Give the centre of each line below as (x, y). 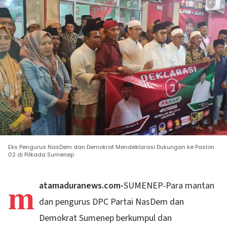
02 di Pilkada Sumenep (41, 155)
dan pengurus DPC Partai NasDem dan (112, 202)
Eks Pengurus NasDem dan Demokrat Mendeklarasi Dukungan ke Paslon (111, 147)
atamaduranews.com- (82, 186)
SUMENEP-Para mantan (169, 186)
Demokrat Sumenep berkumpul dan (106, 218)
